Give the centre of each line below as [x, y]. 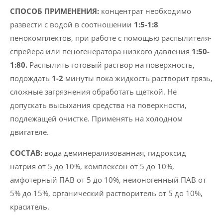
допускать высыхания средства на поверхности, [98, 105]
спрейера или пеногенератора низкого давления [100, 52]
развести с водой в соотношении [71, 25]
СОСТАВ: [26, 153]
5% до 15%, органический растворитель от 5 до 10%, [106, 193]
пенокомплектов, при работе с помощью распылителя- [111, 38]
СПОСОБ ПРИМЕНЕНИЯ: [55, 11]
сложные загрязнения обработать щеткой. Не [93, 92]
